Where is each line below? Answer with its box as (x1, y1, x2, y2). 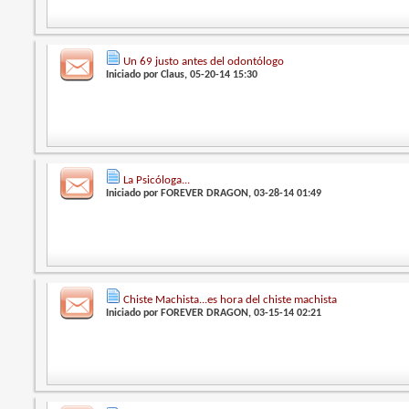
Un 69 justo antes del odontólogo (123, 55, 285, 68)
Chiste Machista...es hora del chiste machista (123, 293, 338, 306)
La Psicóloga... (123, 174, 191, 187)
